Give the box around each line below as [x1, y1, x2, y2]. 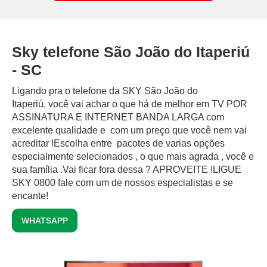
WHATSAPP [21, 216, 68, 226]
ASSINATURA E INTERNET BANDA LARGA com [12, 112, 224, 123]
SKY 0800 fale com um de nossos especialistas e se [12, 178, 233, 188]
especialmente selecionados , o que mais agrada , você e [12, 151, 254, 162]
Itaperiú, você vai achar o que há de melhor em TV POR [12, 99, 247, 110]
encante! [12, 191, 48, 201]
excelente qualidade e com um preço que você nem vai [12, 125, 247, 136]
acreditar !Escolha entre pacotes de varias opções [12, 138, 225, 149]
